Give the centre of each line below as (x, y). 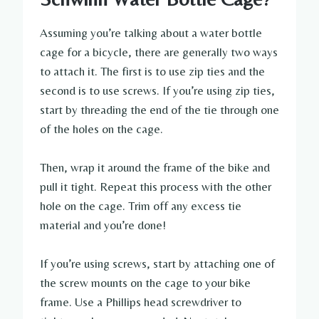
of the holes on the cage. (101, 129)
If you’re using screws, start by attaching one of (157, 264)
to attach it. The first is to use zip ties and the (152, 72)
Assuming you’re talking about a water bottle (151, 33)
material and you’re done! (103, 225)
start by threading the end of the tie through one (159, 110)
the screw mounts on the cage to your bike (145, 283)
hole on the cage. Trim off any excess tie (141, 206)
